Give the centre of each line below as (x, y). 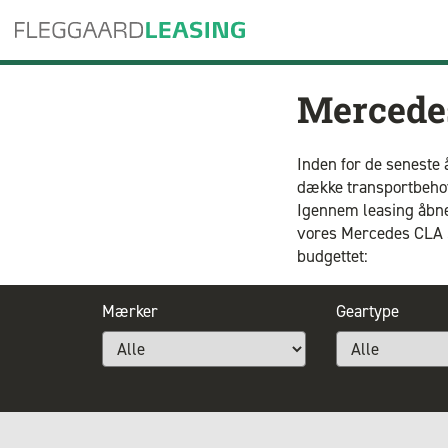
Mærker (130, 311)
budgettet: (332, 256)
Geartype (367, 311)
